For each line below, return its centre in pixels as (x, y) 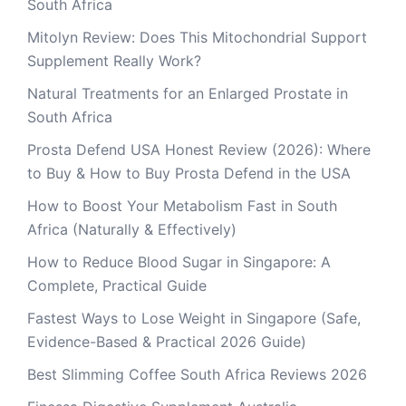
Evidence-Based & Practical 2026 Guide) (167, 342)
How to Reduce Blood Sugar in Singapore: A (179, 262)
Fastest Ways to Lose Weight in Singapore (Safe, (194, 318)
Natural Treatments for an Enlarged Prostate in (188, 93)
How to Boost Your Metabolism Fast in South (182, 206)
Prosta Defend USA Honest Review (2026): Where (199, 150)
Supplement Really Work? (114, 61)
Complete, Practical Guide (117, 285)
